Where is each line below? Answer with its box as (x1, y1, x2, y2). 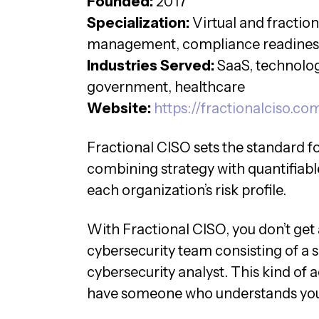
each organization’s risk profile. (87, 182, 289, 199)
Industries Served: (87, 57, 214, 74)
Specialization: (87, 14, 189, 31)
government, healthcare (87, 78, 245, 95)
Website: (87, 100, 154, 117)
